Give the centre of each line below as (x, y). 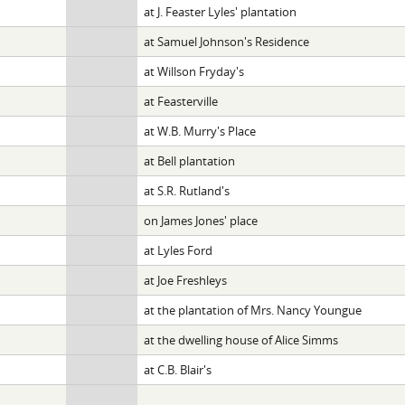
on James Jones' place (200, 220)
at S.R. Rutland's (186, 190)
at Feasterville (180, 101)
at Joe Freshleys (185, 280)
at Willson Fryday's (193, 71)
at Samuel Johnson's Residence (226, 41)
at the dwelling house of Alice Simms (240, 339)
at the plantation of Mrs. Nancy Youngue (252, 310)
